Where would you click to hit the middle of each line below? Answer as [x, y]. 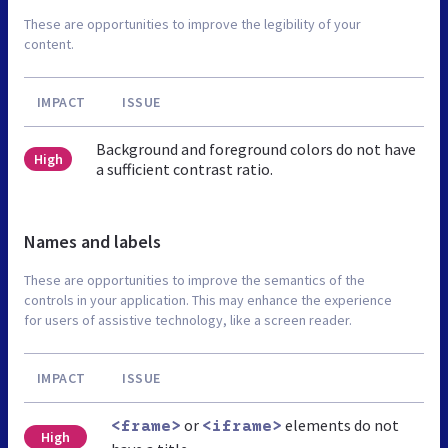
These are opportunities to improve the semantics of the [194, 280]
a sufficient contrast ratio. [185, 169]
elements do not [340, 425]
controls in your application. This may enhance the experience [208, 300]
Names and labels [92, 242]
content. [49, 44]
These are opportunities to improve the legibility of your [192, 24]
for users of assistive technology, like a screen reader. [188, 320]
